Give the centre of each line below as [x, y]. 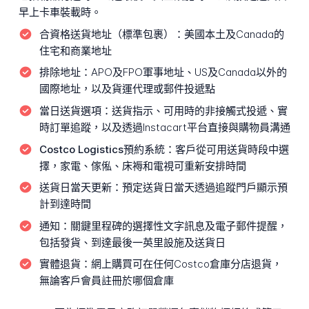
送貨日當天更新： [80, 188]
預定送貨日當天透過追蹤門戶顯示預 [205, 188]
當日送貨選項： [75, 111]
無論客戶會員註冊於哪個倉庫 [106, 281]
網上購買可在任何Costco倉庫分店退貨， [186, 264]
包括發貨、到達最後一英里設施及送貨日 [132, 242]
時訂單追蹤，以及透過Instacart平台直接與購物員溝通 [165, 127]
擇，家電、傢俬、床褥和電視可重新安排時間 [142, 166]
